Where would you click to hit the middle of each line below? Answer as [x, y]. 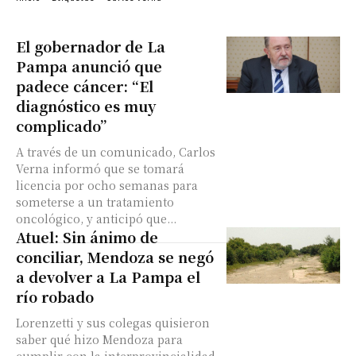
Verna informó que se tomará [100, 168]
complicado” [61, 126]
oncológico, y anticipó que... [96, 219]
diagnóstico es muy [86, 106]
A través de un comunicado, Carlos [116, 152]
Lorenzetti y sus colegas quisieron [113, 323]
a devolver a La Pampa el [108, 277]
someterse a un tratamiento [95, 202]
